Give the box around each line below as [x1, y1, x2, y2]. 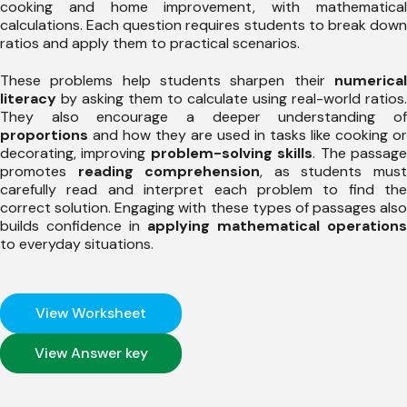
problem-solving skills [150, 144, 313, 164]
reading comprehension [77, 162, 261, 182]
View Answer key [34, 343, 148, 363]
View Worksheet [35, 303, 146, 323]
